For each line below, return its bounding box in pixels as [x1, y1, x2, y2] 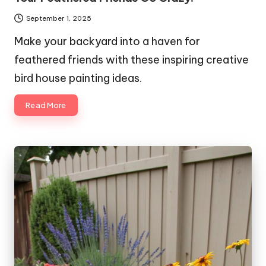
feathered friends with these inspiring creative [14, 52, 249, 66]
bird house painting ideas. [14, 71, 142, 85]
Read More [26, 100, 66, 110]
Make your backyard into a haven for [14, 34, 200, 48]
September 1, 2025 [26, 14, 92, 23]
